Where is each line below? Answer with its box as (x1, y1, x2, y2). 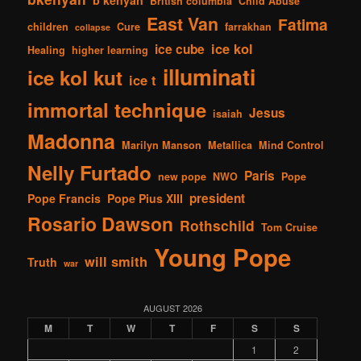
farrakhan (225, 19, 272, 34)
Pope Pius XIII (107, 189, 184, 206)
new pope (158, 168, 207, 184)
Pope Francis (27, 189, 102, 206)
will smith (85, 251, 148, 271)
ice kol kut (27, 63, 123, 91)
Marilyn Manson (122, 137, 202, 152)
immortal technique (27, 95, 207, 123)
